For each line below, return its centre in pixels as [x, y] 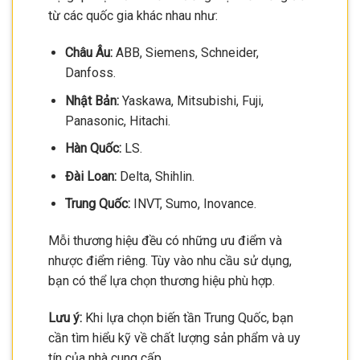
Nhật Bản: [92, 100]
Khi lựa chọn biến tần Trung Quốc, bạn [188, 317]
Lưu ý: [65, 317]
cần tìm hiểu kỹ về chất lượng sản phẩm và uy [174, 337]
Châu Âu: [88, 52]
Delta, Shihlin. [155, 176]
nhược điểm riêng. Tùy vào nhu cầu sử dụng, [170, 261]
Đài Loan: [90, 176]
